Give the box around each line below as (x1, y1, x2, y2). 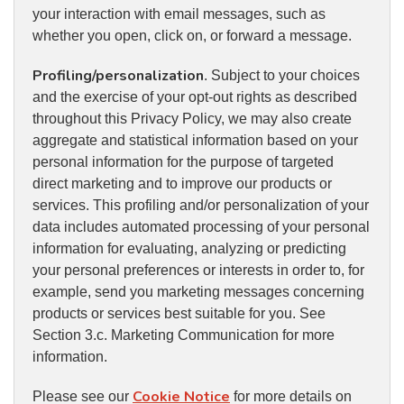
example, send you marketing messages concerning (32, 284, 364, 300)
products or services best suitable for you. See (32, 306, 326, 322)
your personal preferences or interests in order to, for (32, 262, 364, 279)
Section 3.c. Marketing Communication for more (32, 327, 335, 344)
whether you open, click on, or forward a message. (32, 28, 352, 44)
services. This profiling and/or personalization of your (32, 197, 369, 214)
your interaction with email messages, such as (32, 6, 326, 23)
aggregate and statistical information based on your (32, 133, 358, 149)
